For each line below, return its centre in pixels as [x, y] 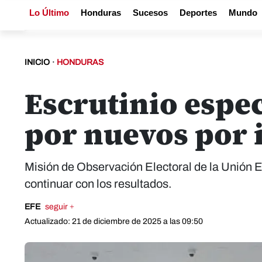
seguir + [60, 207]
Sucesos [150, 13]
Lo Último [49, 13]
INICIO [37, 62]
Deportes [198, 13]
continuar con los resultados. [98, 184]
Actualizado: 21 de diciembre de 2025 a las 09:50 [114, 221]
